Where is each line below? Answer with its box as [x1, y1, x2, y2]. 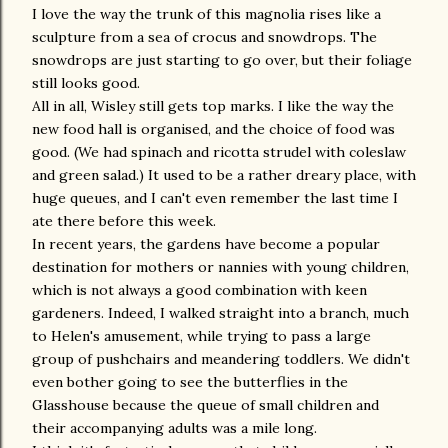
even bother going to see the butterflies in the [32, 373, 348, 391]
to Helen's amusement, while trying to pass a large [32, 327, 371, 345]
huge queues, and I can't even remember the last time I [32, 189, 398, 207]
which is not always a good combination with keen [32, 281, 367, 299]
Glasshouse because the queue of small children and [32, 396, 379, 414]
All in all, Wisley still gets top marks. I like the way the [32, 97, 394, 115]
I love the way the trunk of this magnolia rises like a [32, 5, 381, 23]
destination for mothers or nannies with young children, [32, 258, 409, 276]
